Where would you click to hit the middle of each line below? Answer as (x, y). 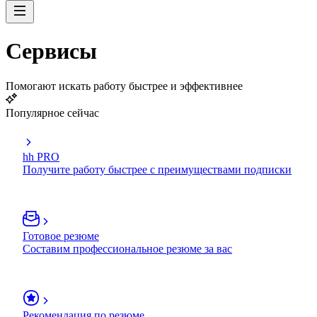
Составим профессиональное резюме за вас (127, 248)
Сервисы (51, 51)
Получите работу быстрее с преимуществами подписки (157, 169)
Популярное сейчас (52, 113)
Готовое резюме (61, 236)
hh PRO (41, 156)
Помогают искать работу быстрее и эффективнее (124, 86)
